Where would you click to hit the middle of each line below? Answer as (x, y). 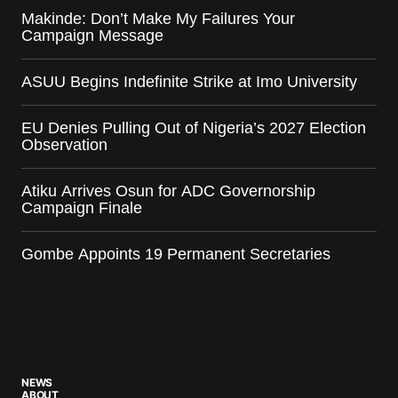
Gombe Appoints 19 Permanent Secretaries (176, 255)
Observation (64, 145)
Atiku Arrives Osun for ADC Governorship (168, 191)
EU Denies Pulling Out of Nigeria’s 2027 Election (194, 128)
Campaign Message (95, 36)
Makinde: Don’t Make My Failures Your (158, 19)
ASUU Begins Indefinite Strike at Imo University (189, 82)
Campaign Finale (82, 208)
